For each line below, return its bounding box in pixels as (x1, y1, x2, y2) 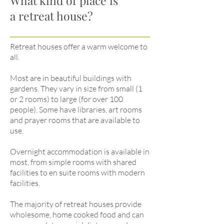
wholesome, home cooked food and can (10, 209, 144, 219)
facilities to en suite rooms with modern (10, 167, 145, 177)
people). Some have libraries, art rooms (10, 104, 142, 114)
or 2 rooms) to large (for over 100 (10, 94, 123, 104)
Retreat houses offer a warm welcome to (10, 41, 147, 51)
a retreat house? (10, 8, 93, 23)
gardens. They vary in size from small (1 (10, 83, 142, 93)
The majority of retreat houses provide (10, 199, 141, 209)
